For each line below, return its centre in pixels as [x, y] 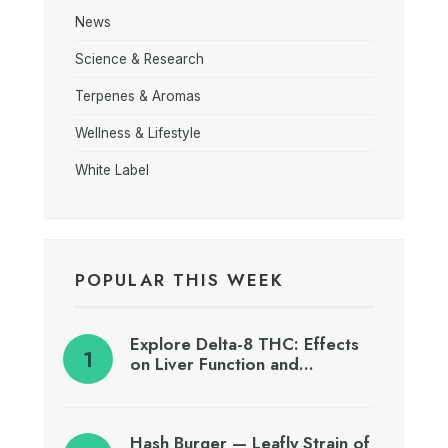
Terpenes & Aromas [138, 95]
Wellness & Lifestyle [138, 132]
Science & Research [139, 58]
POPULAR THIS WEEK [179, 279]
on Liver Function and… [222, 363]
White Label [112, 169]
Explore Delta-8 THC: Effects [244, 343]
